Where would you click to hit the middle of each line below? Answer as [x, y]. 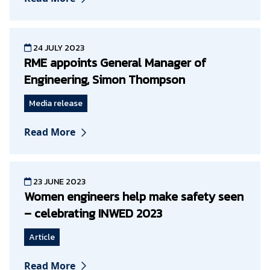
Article [42, 237]
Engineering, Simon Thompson [105, 80]
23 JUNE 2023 [58, 181]
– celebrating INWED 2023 [93, 213]
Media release [56, 104]
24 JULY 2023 [58, 48]
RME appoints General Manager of [115, 63]
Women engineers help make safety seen [134, 196]
